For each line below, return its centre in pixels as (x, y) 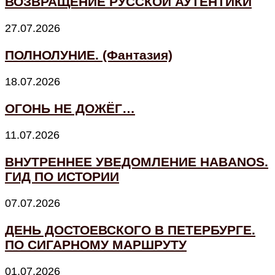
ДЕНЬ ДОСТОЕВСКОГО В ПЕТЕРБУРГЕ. (130, 230)
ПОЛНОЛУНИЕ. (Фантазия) (89, 55)
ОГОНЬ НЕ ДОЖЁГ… (70, 108)
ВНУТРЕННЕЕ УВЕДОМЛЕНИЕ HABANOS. (137, 161)
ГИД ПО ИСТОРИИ (62, 176)
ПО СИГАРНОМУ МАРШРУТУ (96, 245)
